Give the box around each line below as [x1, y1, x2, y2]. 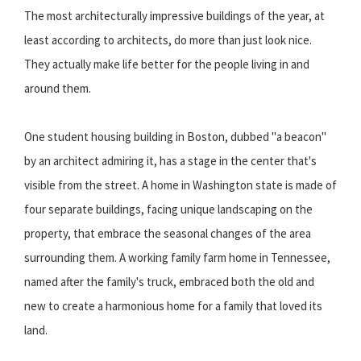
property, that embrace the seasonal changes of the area [24, 226, 311, 242]
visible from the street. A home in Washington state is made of [24, 177, 337, 193]
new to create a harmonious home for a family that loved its [24, 298, 322, 314]
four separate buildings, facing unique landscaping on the [24, 201, 313, 218]
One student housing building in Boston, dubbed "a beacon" [24, 129, 326, 145]
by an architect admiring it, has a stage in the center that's [24, 153, 317, 169]
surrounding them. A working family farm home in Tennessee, [24, 250, 330, 266]
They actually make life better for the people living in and [24, 56, 309, 73]
